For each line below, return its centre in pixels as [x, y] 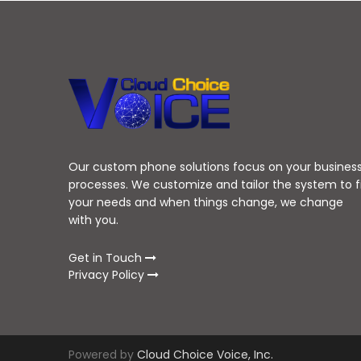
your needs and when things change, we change [206, 203]
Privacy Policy [108, 275]
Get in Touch [107, 258]
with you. [94, 220]
